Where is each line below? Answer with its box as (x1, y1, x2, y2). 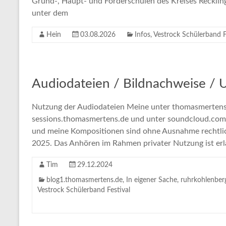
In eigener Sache (126, 176, 177, 184)
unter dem (32, 9, 68, 17)
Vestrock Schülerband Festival (37, 186, 130, 194)
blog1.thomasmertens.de (46, 176, 123, 184)
